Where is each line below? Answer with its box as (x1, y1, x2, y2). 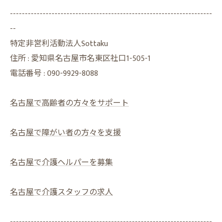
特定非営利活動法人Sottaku (10, 37, 108, 51)
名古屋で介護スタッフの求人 (10, 186, 113, 199)
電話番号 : (10, 67, 47, 80)
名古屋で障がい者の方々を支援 (10, 126, 121, 140)
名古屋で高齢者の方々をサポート (10, 97, 129, 110)
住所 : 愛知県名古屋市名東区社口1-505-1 (10, 52, 159, 65)
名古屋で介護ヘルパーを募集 (10, 156, 113, 169)
